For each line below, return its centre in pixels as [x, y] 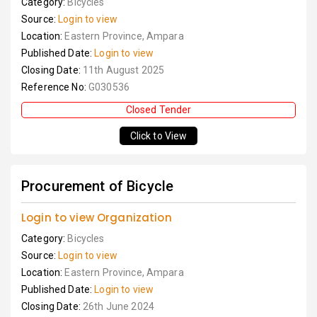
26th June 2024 [118, 306]
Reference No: [55, 87]
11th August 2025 [123, 70]
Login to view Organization [97, 218]
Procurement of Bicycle [98, 186]
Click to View [158, 136]
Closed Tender [158, 110]
